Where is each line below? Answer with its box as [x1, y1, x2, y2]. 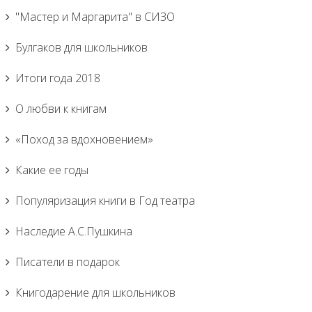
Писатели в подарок [15, 254, 120, 270]
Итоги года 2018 [15, 70, 100, 86]
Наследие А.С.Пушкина [15, 224, 132, 239]
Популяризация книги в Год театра [15, 193, 195, 208]
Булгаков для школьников [15, 40, 148, 55]
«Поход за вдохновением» [15, 132, 153, 147]
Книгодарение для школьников [15, 285, 175, 300]
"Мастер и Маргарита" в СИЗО [15, 9, 175, 24]
